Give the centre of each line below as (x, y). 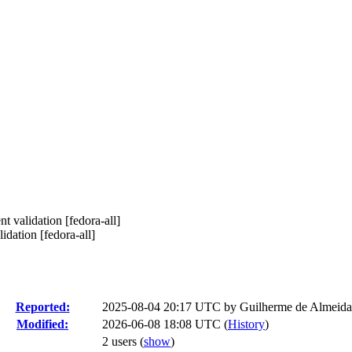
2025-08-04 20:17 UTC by (171, 307)
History (246, 324)
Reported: (42, 307)
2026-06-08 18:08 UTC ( (165, 324)
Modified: (42, 324)
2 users (121, 341)
